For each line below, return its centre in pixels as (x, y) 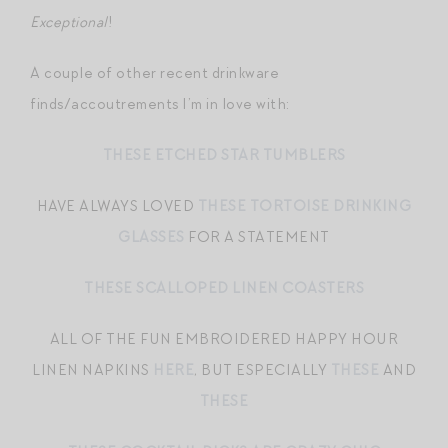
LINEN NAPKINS (92, 369)
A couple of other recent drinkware (154, 72)
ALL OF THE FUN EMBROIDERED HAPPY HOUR (224, 338)
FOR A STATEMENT (257, 236)
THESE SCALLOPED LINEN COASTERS (224, 287)
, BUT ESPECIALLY (262, 369)
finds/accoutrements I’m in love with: (160, 103)
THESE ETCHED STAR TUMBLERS (224, 154)
